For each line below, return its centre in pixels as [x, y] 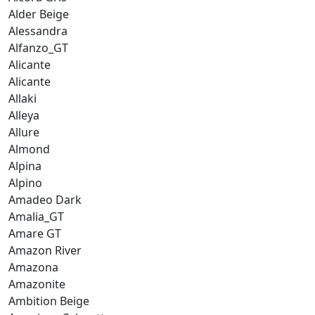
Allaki [22, 98]
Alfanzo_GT [38, 47]
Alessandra [38, 31]
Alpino [25, 182]
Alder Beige [39, 14]
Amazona [33, 267]
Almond [29, 149]
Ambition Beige [49, 301]
